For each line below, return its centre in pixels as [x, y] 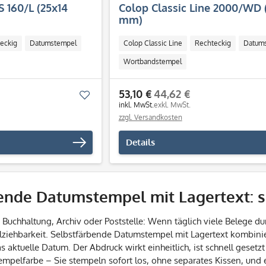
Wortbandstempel [152, 61]
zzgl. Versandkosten [150, 117]
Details [140, 142]
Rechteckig [213, 43]
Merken [105, 95]
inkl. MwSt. [136, 105]
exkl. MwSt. [172, 105]
